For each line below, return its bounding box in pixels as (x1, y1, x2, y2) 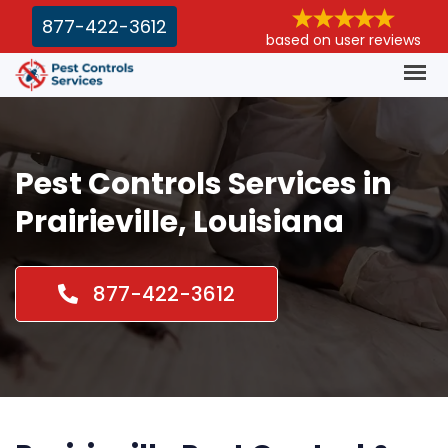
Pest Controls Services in (15, 162, 392, 205)
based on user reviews (266, 30, 421, 50)
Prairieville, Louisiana (15, 200, 344, 243)
